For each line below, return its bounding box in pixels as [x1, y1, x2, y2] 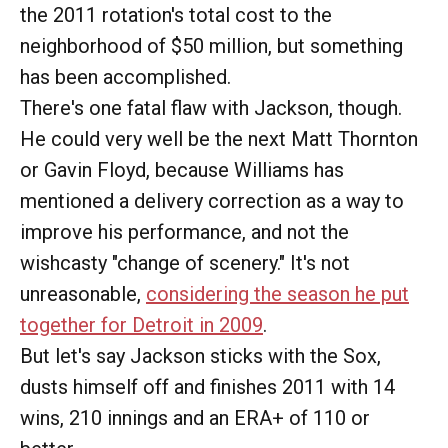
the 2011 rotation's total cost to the [20, 3, 332, 27]
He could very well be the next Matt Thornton [20, 127, 418, 151]
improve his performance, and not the [20, 220, 349, 244]
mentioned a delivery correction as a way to [20, 189, 404, 213]
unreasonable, [20, 282, 146, 306]
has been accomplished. [20, 65, 231, 89]
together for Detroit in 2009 [20, 313, 263, 337]
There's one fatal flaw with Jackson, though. [20, 96, 402, 120]
